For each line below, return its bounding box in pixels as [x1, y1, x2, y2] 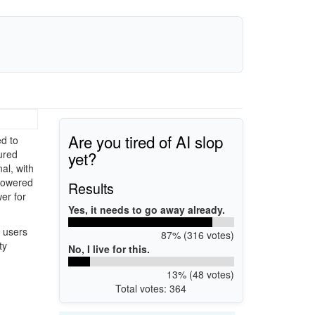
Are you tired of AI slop [68, 129, 223, 153]
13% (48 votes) [166, 266, 234, 281]
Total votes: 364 [115, 281, 187, 295]
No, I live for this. [68, 241, 150, 256]
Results [68, 177, 114, 198]
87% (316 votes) [160, 227, 234, 242]
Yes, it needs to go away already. [68, 202, 225, 217]
